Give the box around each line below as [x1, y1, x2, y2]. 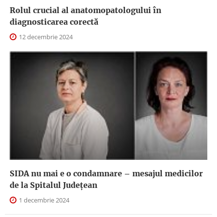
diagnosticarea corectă [10, 16, 98, 27]
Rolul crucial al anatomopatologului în [10, 5, 161, 15]
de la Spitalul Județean [10, 180, 97, 190]
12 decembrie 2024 [17, 32, 73, 41]
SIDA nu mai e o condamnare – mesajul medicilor [10, 169, 203, 179]
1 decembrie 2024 [17, 196, 69, 205]
